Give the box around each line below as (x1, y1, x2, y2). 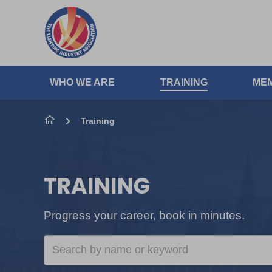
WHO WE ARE (50, 77, 115, 87)
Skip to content (41, 73, 110, 83)
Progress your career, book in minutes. (44, 208, 245, 222)
